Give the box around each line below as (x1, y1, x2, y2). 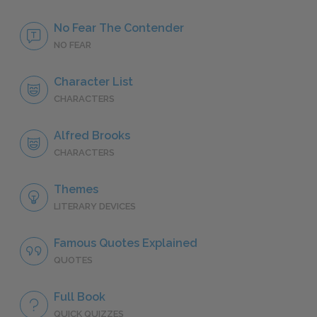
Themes (54, 183, 98, 197)
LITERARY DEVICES (54, 201, 136, 212)
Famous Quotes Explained (54, 236, 197, 250)
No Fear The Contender (54, 21, 184, 35)
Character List (54, 75, 133, 89)
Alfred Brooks (54, 129, 130, 143)
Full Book (54, 290, 105, 304)
